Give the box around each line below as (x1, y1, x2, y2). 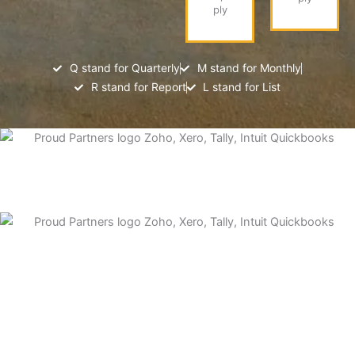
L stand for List (203, 80, 281, 94)
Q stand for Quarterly (70, 61, 180, 75)
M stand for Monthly (197, 61, 301, 75)
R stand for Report (90, 80, 186, 94)
